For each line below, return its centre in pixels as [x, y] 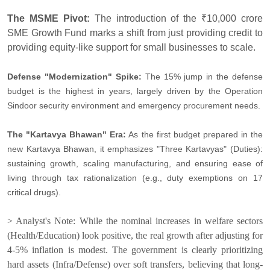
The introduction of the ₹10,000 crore [176, 19]
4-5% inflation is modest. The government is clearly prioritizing [135, 250]
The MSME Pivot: [49, 19]
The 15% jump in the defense [202, 77]
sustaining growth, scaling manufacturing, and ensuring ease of [135, 164]
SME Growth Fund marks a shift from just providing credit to [135, 33]
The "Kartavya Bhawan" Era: [67, 135]
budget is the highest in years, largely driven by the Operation [135, 91]
